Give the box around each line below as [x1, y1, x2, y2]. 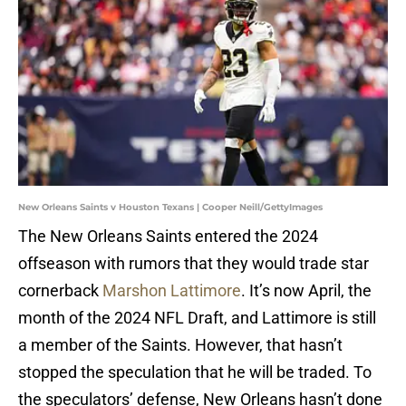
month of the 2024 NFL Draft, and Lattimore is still [18, 308, 376, 328]
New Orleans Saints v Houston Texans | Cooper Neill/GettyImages [18, 201, 323, 214]
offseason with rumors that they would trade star [18, 254, 369, 274]
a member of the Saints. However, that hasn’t [18, 335, 343, 355]
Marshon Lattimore [102, 281, 241, 301]
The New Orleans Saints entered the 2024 [18, 227, 318, 246]
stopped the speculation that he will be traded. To [18, 362, 372, 382]
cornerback [18, 281, 102, 301]
